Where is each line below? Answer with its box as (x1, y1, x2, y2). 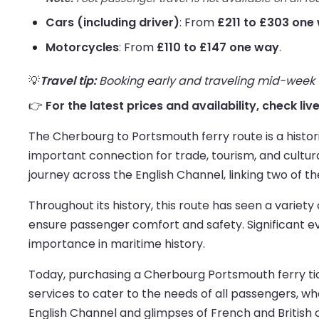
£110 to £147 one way (157, 39, 279, 56)
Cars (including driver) (46, 14, 179, 31)
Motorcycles (46, 39, 119, 56)
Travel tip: (40, 73, 96, 90)
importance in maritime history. (28, 236, 205, 253)
